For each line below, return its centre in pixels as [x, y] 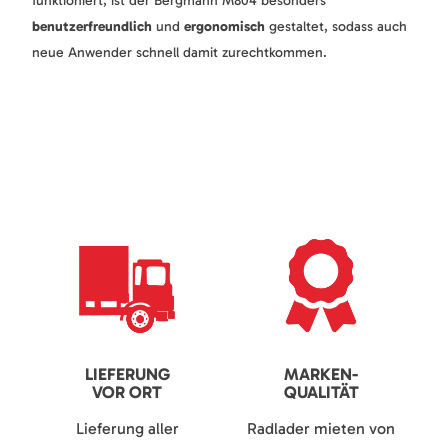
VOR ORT [127, 391]
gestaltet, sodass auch [336, 26]
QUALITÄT [321, 391]
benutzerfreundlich [92, 26]
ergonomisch [224, 26]
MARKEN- [321, 373]
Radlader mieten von [321, 428]
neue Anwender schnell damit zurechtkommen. [179, 52]
